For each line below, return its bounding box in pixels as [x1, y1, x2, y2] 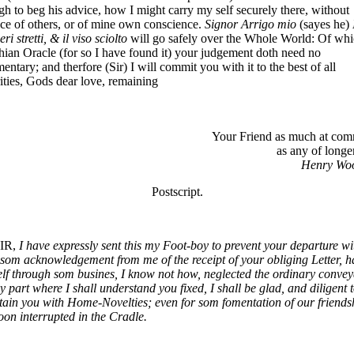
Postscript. [151, 184, 203, 198]
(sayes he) [299, 17, 352, 31]
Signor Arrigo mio [205, 17, 299, 31]
